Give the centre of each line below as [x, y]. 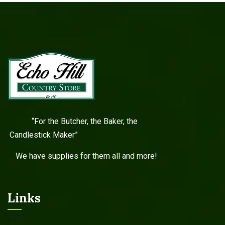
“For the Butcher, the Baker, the [100, 121]
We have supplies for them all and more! [82, 156]
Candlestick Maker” [44, 135]
